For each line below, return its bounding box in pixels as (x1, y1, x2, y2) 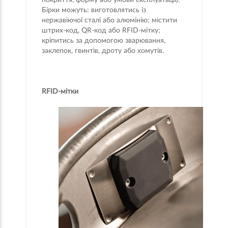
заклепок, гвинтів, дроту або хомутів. (42, 47, 164, 55)
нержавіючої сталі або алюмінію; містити (42, 17, 178, 24)
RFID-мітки (42, 88, 79, 96)
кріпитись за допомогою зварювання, (42, 37, 166, 45)
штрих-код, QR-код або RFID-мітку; (42, 27, 161, 35)
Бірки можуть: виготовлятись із (42, 7, 147, 14)
